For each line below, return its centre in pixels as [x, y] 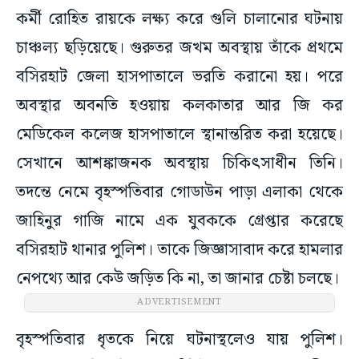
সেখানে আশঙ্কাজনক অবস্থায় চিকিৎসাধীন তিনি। [179, 164]
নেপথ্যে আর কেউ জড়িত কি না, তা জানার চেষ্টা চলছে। [179, 279]
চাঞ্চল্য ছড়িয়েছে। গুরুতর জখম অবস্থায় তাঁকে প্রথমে [179, 48]
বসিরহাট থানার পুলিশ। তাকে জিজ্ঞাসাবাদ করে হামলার [179, 250]
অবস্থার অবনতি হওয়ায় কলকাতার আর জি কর [179, 106]
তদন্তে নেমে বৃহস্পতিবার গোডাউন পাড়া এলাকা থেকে [179, 193]
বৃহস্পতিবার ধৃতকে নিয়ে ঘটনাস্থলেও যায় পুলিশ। [179, 340]
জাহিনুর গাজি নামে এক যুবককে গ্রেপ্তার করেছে [179, 222]
